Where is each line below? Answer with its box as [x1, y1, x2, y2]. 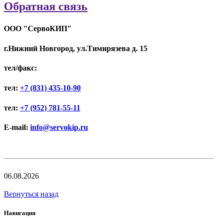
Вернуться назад [4, 189, 58, 198]
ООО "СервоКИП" [4, 24, 72, 33]
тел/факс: [4, 64, 37, 73]
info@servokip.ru [30, 123, 88, 132]
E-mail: [4, 123, 30, 132]
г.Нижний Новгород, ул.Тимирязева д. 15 [4, 44, 147, 53]
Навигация [4, 209, 36, 217]
